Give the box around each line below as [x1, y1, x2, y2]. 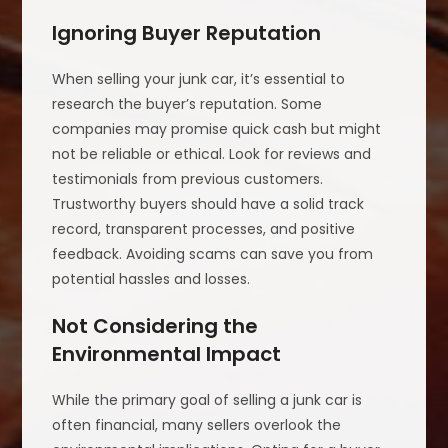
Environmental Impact [52, 339, 282, 368]
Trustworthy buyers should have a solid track [52, 193, 365, 214]
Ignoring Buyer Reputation [52, 18, 322, 47]
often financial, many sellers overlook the [52, 414, 342, 435]
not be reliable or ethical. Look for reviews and [52, 143, 372, 164]
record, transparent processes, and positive [52, 218, 356, 239]
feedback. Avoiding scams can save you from [52, 243, 374, 264]
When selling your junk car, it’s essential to [52, 68, 346, 89]
